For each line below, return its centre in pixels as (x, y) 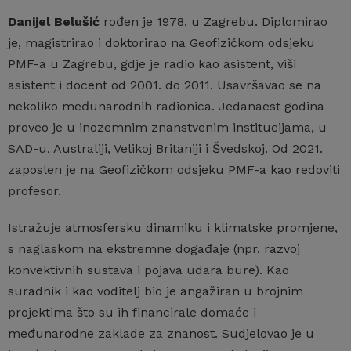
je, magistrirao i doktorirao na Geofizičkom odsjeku (161, 42)
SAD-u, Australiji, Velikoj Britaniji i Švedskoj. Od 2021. (165, 148)
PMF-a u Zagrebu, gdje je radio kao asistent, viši (152, 63)
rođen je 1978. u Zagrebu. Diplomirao (213, 21)
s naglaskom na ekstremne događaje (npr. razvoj (154, 248)
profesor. (34, 190)
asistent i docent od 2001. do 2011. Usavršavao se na (165, 85)
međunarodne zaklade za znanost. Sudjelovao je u (161, 333)
